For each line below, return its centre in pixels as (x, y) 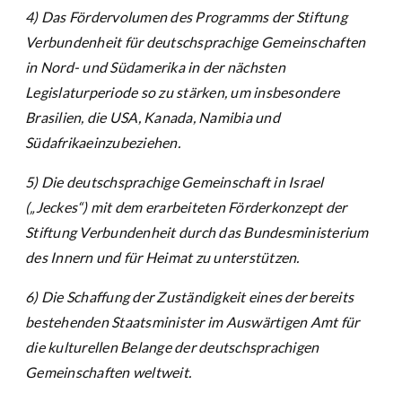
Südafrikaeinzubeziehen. (103, 143)
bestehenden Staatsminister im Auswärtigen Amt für (192, 322)
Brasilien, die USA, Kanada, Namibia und (153, 118)
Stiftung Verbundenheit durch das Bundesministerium (197, 232)
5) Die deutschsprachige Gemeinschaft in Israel (175, 182)
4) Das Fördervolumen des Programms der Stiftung (186, 17)
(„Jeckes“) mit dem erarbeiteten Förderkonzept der (186, 207)
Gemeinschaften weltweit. (108, 372)
